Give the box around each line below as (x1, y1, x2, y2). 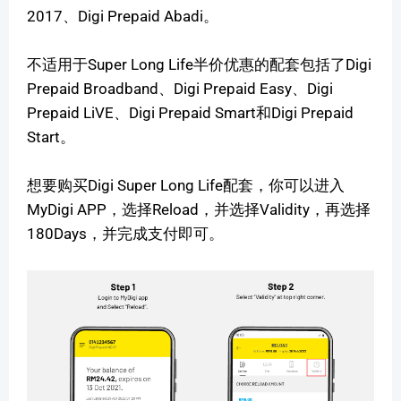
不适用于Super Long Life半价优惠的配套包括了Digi (27, 55, 371, 73)
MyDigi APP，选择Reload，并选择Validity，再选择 (27, 200, 371, 218)
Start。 (27, 127, 75, 146)
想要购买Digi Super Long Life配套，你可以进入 (27, 175, 345, 194)
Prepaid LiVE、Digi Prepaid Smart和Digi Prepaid (27, 103, 354, 122)
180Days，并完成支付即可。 (27, 224, 224, 243)
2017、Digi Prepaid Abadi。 (27, 6, 218, 25)
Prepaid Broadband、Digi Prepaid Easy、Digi (27, 79, 333, 98)
